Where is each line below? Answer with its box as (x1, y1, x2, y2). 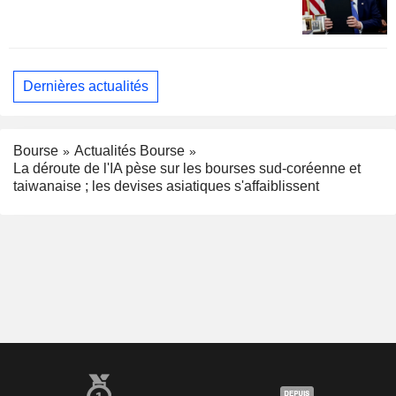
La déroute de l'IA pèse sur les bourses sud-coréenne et (13, 161, 361, 177)
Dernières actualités (23, 79, 148, 95)
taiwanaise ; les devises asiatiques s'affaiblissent (13, 179, 319, 194)
